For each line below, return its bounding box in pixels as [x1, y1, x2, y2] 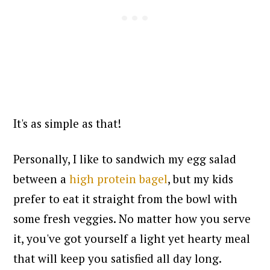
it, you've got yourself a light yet [13, 230, 185, 246]
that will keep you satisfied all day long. [13, 250, 225, 266]
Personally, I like [13, 151, 102, 166]
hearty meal [184, 230, 251, 246]
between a [13, 171, 70, 186]
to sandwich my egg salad [102, 151, 237, 166]
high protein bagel [69, 171, 168, 186]
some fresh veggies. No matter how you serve [13, 210, 251, 226]
